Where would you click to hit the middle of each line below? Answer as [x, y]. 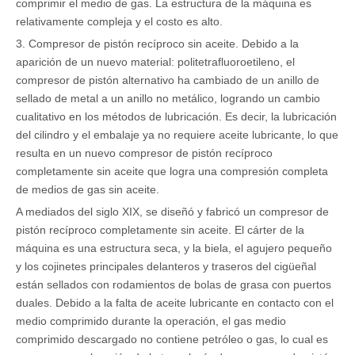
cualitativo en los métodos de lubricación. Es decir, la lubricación [176, 116]
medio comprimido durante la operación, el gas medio [151, 321]
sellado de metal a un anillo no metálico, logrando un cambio [168, 98]
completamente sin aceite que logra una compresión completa [172, 171]
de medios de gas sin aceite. [88, 189]
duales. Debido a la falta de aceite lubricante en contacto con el [175, 303]
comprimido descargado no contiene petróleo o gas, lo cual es [172, 339]
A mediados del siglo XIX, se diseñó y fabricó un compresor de [172, 212]
